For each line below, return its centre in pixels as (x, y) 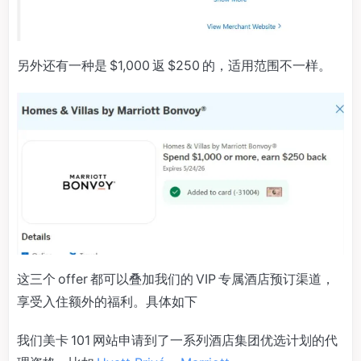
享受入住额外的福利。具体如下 (107, 301)
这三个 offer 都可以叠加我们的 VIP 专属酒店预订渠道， (176, 278)
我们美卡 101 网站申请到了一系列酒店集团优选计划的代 (177, 340)
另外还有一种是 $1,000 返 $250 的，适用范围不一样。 (174, 66)
